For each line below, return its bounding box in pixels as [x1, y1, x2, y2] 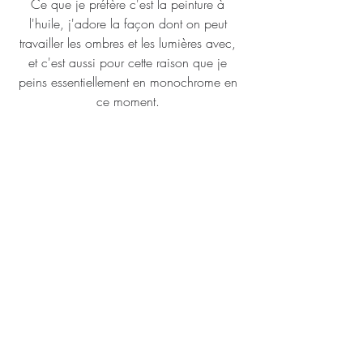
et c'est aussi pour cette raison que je [28, 53, 231, 71]
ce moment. [96, 92, 164, 110]
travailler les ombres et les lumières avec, [19, 34, 240, 52]
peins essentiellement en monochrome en [18, 73, 241, 91]
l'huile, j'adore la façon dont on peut [28, 15, 231, 32]
